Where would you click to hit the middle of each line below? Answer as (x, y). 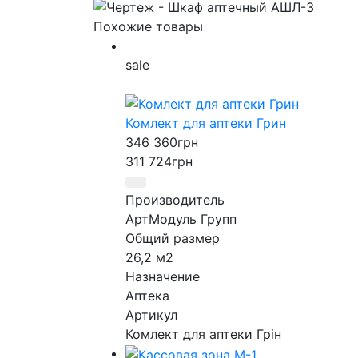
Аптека (147, 296)
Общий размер (173, 239)
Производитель (175, 200)
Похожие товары (148, 26)
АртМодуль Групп (181, 219)
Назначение (163, 277)
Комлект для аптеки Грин (206, 123)
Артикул (151, 315)
